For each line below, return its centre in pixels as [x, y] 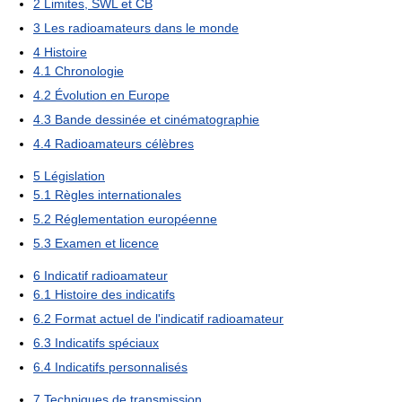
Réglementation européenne [136, 219]
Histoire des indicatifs [115, 295]
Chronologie [89, 71]
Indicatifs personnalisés [121, 367]
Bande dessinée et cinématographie [157, 120]
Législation [74, 176]
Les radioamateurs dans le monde [141, 28]
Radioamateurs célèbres [124, 144]
